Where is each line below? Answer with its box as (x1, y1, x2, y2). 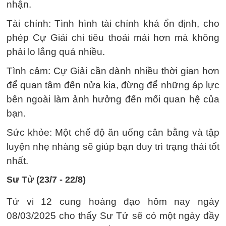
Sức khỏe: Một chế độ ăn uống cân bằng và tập (7, 127, 219, 138)
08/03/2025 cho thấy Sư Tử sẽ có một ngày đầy (7, 210, 219, 221)
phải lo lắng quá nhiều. (7, 46, 105, 57)
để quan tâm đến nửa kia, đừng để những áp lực (7, 80, 219, 90)
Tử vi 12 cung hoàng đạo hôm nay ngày (7, 196, 219, 207)
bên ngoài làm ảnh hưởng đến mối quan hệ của (7, 94, 219, 104)
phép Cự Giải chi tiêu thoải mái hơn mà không (7, 32, 219, 43)
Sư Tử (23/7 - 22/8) (7, 175, 86, 185)
